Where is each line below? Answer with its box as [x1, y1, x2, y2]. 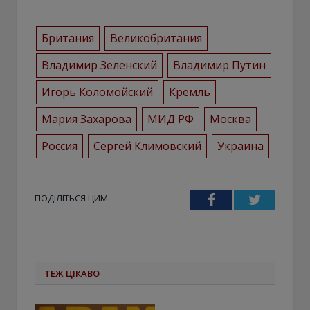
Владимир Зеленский [41, 57, 157, 73]
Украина [217, 138, 264, 154]
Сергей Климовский [93, 138, 201, 154]
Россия [41, 138, 77, 154]
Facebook [214, 192, 268, 206]
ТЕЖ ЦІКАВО [44, 266, 100, 280]
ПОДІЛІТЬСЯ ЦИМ [35, 191, 108, 204]
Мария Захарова [41, 111, 131, 127]
